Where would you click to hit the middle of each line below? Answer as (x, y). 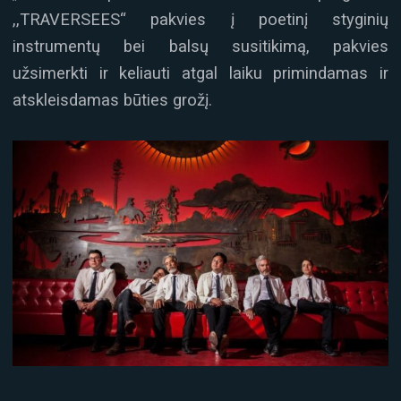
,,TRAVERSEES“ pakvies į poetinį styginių (200, 20)
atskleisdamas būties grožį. (112, 100)
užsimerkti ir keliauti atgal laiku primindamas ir (200, 73)
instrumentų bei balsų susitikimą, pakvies (200, 47)
